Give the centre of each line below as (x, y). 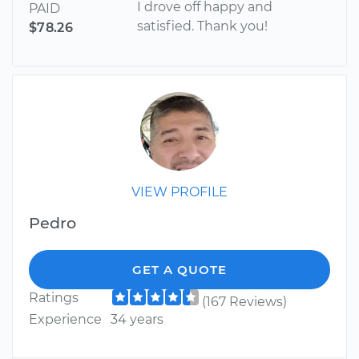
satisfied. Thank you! (203, 26)
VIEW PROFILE (179, 192)
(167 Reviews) (244, 302)
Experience (65, 320)
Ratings (54, 298)
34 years (137, 320)
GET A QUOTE (179, 270)
